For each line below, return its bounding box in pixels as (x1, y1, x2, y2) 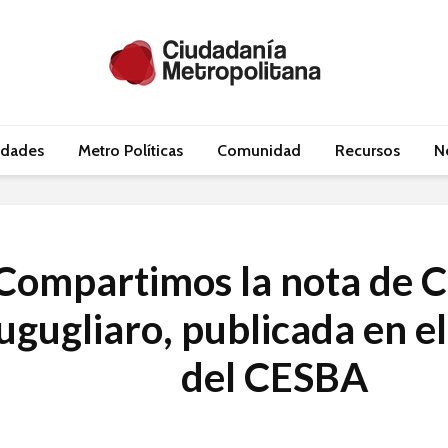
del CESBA (180, 353, 368, 401)
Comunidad (216, 141, 301, 160)
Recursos (334, 141, 400, 160)
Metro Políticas (77, 141, 183, 160)
